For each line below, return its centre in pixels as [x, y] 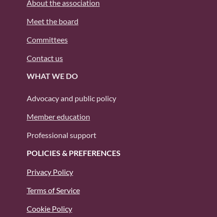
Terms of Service [53, 190]
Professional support [61, 135]
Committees [47, 40]
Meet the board [52, 21]
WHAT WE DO [52, 76]
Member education [58, 117]
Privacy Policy [50, 172]
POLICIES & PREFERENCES [73, 153]
